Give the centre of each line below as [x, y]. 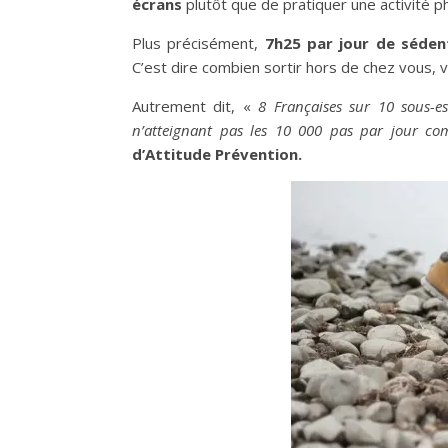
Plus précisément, [198, 42]
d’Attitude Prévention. [217, 153]
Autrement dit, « [195, 105]
